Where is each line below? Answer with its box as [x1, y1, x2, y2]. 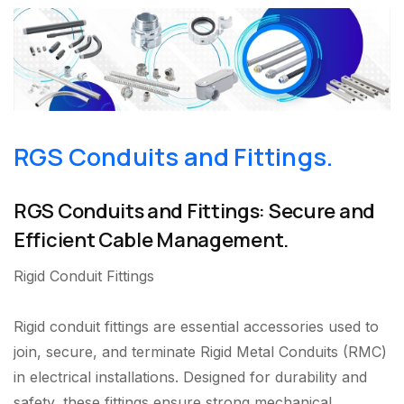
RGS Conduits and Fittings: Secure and [14, 197, 375, 225]
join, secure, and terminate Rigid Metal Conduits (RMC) [14, 342, 387, 361]
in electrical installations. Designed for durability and [14, 367, 367, 386]
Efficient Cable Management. [14, 225, 289, 253]
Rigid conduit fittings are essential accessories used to [14, 317, 379, 335]
